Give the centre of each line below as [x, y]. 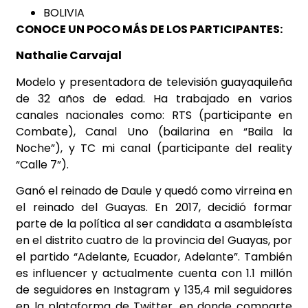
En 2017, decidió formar [224, 207]
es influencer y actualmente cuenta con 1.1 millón [154, 273]
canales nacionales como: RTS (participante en [154, 115]
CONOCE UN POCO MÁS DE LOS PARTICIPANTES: [149, 29]
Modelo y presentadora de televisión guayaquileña [154, 82]
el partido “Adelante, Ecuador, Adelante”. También [154, 256]
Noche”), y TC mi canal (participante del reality [154, 148]
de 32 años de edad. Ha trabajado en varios [154, 98]
